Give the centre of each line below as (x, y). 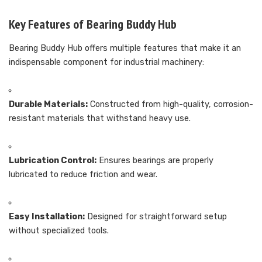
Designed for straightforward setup (156, 216)
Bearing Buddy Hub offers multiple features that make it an (125, 48)
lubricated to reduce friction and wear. (83, 174)
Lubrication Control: (53, 160)
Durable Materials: (48, 104)
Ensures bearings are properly (155, 160)
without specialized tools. (59, 230)
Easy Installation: (47, 216)
